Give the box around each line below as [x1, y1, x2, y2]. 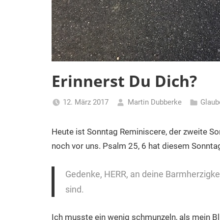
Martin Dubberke [127, 97, 182, 107]
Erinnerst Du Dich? [51, 70, 197, 92]
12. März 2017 [63, 97, 109, 107]
